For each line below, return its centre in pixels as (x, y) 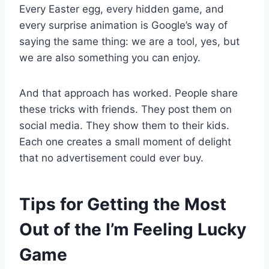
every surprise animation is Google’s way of (123, 25)
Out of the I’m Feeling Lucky (133, 229)
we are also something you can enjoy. (110, 57)
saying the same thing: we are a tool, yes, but (129, 41)
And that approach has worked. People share (128, 93)
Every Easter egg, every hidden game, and (122, 9)
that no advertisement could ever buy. (111, 158)
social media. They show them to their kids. (124, 125)
